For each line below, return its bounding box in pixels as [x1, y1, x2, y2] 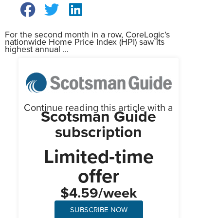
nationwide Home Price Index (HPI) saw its [5, 35, 164, 48]
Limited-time [43, 142, 154, 171]
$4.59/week [60, 182, 137, 203]
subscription [55, 120, 143, 144]
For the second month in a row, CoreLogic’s [5, 28, 170, 41]
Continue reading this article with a [24, 100, 174, 115]
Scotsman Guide [41, 104, 157, 128]
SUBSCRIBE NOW [70, 204, 127, 215]
